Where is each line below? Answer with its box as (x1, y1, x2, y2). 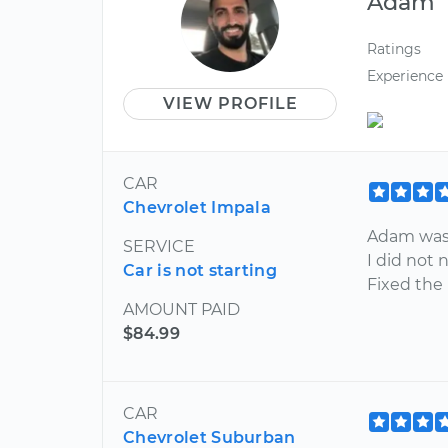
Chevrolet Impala (123, 197, 272, 217)
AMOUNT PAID (123, 299, 240, 319)
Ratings (367, 39, 422, 58)
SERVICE (123, 236, 195, 256)
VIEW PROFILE (162, 93, 298, 113)
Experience (367, 67, 444, 86)
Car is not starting (123, 260, 278, 280)
